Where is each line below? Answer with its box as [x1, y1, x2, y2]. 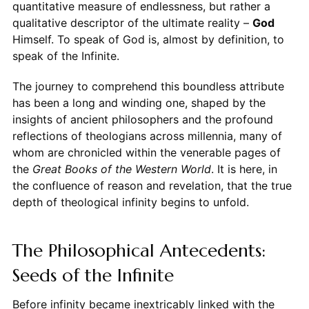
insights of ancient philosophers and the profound [12, 112, 273, 126]
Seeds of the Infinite [11, 263, 174, 286]
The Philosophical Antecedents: [11, 239, 266, 261]
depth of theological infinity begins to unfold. [12, 195, 249, 209]
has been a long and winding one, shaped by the [12, 95, 266, 110]
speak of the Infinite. [12, 48, 119, 63]
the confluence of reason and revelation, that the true [12, 178, 292, 192]
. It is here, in [210, 161, 277, 176]
